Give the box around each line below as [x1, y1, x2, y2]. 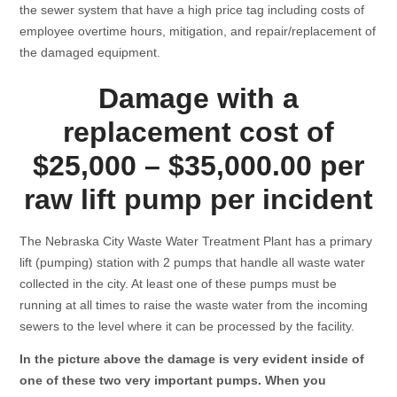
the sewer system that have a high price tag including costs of [19, 2, 365, 17]
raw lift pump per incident [24, 183, 373, 216]
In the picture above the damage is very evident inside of [19, 352, 365, 367]
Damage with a [98, 82, 299, 115]
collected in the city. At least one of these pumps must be [19, 276, 338, 292]
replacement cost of [63, 116, 334, 149]
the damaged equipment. [19, 44, 161, 59]
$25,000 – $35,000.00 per [33, 150, 364, 183]
